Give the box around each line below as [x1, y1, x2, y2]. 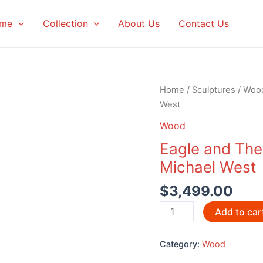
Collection [42, 18, 88, 29]
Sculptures [192, 85, 235, 95]
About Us [118, 18, 160, 29]
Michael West [160, 157, 256, 176]
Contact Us [178, 18, 230, 29]
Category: [160, 239, 202, 249]
